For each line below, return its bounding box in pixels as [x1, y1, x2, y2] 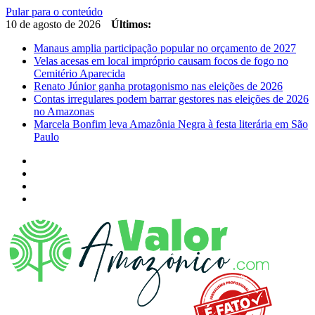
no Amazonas [34, 105, 94, 117]
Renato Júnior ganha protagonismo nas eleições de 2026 [34, 80, 283, 92]
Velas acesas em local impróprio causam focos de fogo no [34, 55, 288, 67]
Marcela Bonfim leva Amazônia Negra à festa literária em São [34, 118, 308, 130]
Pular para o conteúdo [6, 6, 103, 18]
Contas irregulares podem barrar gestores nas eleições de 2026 [34, 93, 309, 105]
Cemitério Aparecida [34, 67, 125, 79]
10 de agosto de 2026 [6, 18, 101, 30]
